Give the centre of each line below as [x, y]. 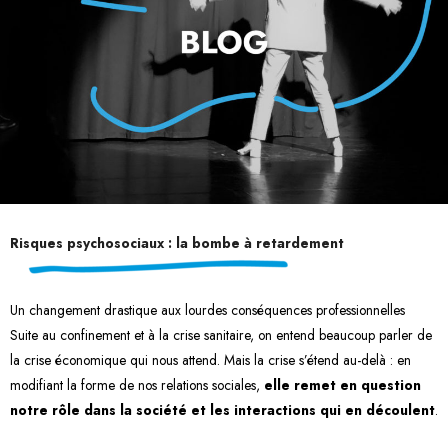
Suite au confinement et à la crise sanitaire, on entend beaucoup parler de [221, 335]
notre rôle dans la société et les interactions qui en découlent [222, 410]
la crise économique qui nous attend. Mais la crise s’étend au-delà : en [210, 360]
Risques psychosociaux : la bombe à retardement [177, 243]
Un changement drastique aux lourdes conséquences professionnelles [207, 310]
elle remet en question [342, 385]
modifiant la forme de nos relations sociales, [137, 385]
